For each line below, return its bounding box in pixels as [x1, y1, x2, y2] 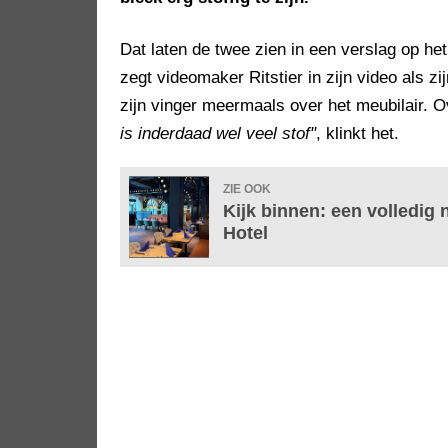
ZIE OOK [223, 182, 271, 197]
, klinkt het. [316, 124, 399, 144]
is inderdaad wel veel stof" [120, 124, 316, 144]
